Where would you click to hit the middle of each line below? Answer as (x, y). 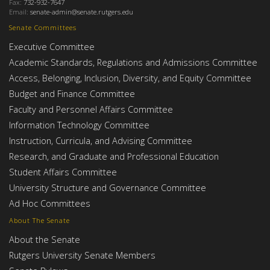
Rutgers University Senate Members (82, 255)
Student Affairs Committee (63, 171)
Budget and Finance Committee (72, 93)
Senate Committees (43, 27)
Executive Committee (52, 46)
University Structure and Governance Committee (108, 187)
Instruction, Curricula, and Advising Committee (101, 140)
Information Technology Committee (79, 124)
